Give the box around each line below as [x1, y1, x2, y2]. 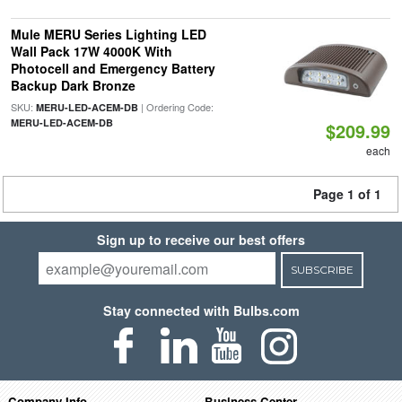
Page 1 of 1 [313, 185, 381, 203]
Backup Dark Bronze [10, 76, 135, 94]
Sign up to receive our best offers [97, 231, 305, 249]
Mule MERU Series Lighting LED [10, 25, 206, 43]
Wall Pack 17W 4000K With [10, 42, 172, 60]
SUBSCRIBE [290, 263, 354, 276]
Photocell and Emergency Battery [10, 59, 215, 77]
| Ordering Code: [137, 100, 214, 114]
